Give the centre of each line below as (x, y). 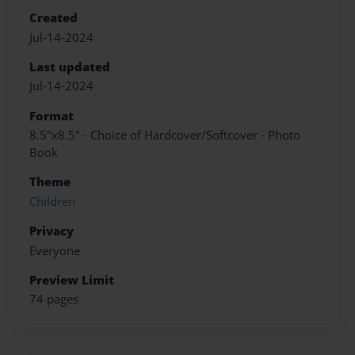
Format (52, 116)
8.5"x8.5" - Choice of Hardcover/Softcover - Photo (165, 136)
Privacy (52, 231)
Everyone (55, 250)
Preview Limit (72, 280)
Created (53, 18)
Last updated (70, 67)
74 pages (54, 300)
